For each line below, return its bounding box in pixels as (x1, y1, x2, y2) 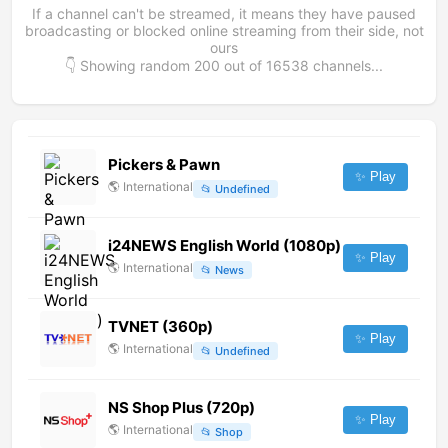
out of (220, 57, 266, 75)
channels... (309, 57, 383, 75)
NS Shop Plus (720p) (108, 398, 255, 418)
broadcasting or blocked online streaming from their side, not (24, 22, 424, 40)
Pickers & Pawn (108, 155, 220, 175)
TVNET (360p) (108, 317, 213, 337)
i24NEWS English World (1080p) (108, 236, 341, 256)
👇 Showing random (65, 57, 194, 75)
